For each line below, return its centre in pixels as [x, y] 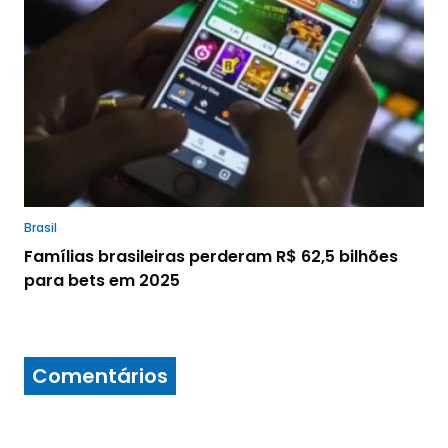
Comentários [100, 376]
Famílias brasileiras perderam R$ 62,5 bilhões [211, 257]
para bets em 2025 [102, 281]
